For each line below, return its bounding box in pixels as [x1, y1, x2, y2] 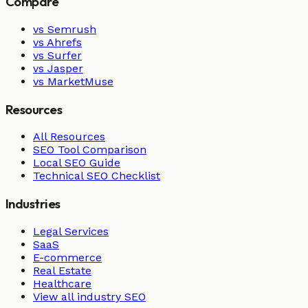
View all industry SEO [33, 289, 146, 303]
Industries [5, 195, 60, 212]
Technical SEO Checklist [33, 169, 160, 183]
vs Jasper [33, 61, 83, 75]
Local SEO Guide [33, 156, 120, 170]
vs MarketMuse [33, 74, 113, 88]
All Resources [33, 130, 105, 144]
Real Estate [33, 263, 91, 277]
